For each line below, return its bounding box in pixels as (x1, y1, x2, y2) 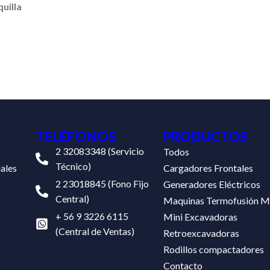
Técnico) (55, 160, 91, 172)
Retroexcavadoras (163, 227, 240, 239)
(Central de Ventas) (55, 225, 134, 237)
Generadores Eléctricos (163, 178, 261, 190)
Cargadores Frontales (163, 162, 254, 174)
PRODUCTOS (163, 128, 248, 145)
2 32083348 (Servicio (55, 145, 144, 157)
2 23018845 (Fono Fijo (55, 178, 149, 189)
